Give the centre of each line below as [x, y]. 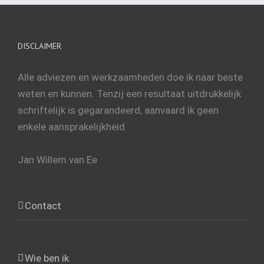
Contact [43, 206]
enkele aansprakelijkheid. [72, 127]
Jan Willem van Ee [57, 160]
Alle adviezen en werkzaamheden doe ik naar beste [130, 77]
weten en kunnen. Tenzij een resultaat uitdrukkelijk [129, 94]
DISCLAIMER [39, 46]
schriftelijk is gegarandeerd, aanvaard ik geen [118, 110]
